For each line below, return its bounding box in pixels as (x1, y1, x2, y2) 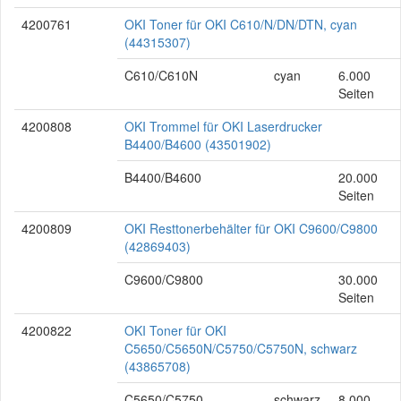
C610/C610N (124, 66, 198, 84)
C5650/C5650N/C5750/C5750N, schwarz (124, 339, 357, 357)
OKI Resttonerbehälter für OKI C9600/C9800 (124, 219, 378, 237)
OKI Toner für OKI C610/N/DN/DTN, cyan (124, 15, 357, 33)
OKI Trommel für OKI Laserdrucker (124, 117, 322, 135)
